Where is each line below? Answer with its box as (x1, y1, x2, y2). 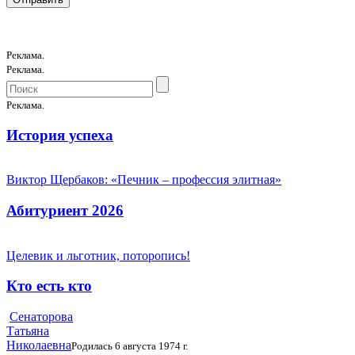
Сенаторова (10, 310, 73, 324)
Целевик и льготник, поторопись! (6, 248, 190, 262)
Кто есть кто (6, 277, 92, 295)
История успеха (6, 126, 113, 143)
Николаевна (6, 338, 71, 353)
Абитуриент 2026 (6, 202, 124, 219)
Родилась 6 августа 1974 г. (71, 340, 188, 353)
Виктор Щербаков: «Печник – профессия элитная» (6, 173, 281, 187)
